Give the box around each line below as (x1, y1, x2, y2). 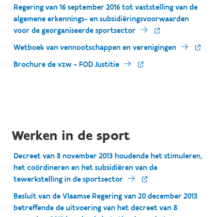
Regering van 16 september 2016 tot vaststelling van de (14, 2, 198, 12)
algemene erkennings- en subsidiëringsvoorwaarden (14, 14, 189, 23)
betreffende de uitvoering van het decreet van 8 (14, 203, 177, 212)
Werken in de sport (12, 127, 130, 143)
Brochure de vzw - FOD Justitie (14, 60, 119, 69)
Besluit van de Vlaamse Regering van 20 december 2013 (14, 191, 198, 201)
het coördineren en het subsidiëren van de (14, 163, 157, 172)
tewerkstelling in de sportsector (14, 174, 123, 184)
